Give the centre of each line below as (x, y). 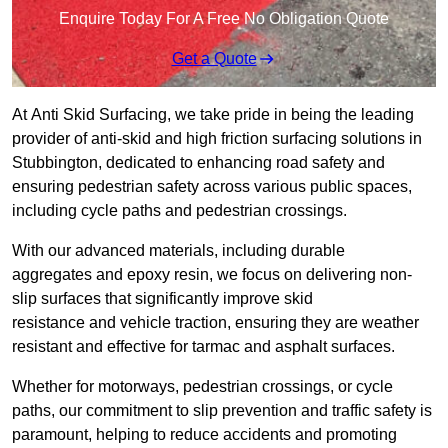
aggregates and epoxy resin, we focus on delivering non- (212, 275)
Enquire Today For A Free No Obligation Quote (224, 19)
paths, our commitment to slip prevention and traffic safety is (222, 411)
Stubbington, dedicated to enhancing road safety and (198, 163)
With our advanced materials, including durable (178, 251)
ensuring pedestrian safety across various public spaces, (212, 187)
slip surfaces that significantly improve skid (162, 299)
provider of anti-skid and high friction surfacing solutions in (217, 139)
